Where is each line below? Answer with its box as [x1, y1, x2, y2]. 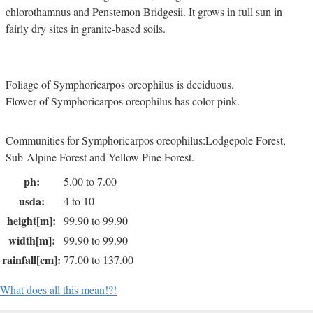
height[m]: [7, 212, 56, 228]
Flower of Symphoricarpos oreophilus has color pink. [6, 94, 240, 108]
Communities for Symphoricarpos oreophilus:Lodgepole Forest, [6, 133, 286, 147]
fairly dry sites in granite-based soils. [6, 21, 166, 36]
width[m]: [8, 232, 55, 248]
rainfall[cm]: [2, 252, 61, 268]
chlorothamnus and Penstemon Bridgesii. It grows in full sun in [6, 4, 282, 19]
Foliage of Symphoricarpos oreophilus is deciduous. [6, 77, 234, 92]
